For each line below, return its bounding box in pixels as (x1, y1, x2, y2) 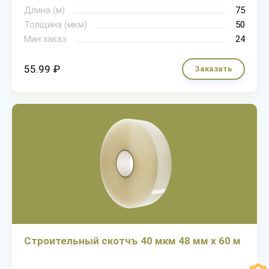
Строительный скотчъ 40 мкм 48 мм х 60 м (24, 235, 241, 247)
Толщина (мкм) (24, 19, 87, 30)
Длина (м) (24, 5, 65, 16)
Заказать (195, 64, 232, 73)
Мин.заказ (24, 34, 67, 44)
